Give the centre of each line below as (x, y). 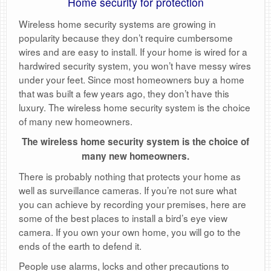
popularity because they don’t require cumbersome (126, 38)
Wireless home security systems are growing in (117, 24)
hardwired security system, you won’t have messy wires (135, 66)
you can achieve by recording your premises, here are (132, 204)
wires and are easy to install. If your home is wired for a (133, 52)
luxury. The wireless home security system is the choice (135, 107)
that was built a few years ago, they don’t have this (124, 93)
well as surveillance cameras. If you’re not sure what (128, 190)
